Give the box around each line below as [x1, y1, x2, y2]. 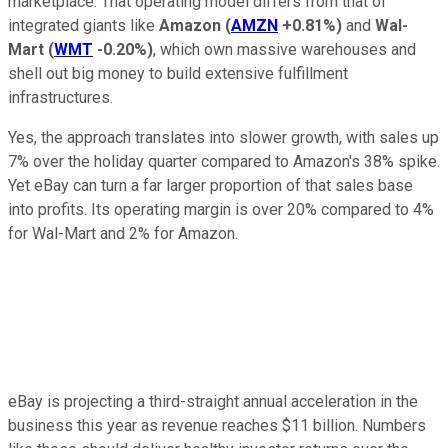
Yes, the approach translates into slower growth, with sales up [8, 127, 439, 147]
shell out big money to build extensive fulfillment [8, 63, 348, 83]
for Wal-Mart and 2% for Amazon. [8, 223, 238, 243]
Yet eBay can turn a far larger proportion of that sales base [8, 175, 413, 195]
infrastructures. [8, 87, 113, 107]
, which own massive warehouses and [153, 39, 416, 59]
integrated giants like [8, 15, 159, 35]
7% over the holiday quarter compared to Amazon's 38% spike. [8, 151, 440, 171]
